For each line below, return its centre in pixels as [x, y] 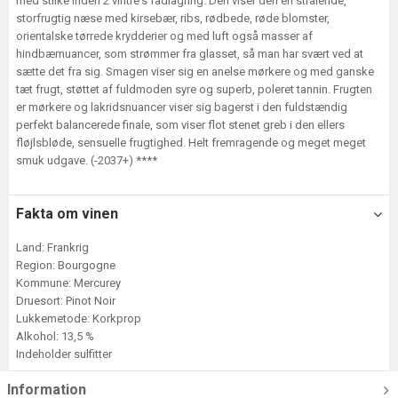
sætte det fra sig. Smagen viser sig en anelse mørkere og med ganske [195, 72]
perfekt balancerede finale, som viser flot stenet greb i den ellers [180, 125]
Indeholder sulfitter [64, 354]
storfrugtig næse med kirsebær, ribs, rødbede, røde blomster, [173, 18]
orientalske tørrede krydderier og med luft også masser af [164, 36]
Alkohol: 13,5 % [55, 336]
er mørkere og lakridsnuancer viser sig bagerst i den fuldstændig [182, 107]
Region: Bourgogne [66, 265]
